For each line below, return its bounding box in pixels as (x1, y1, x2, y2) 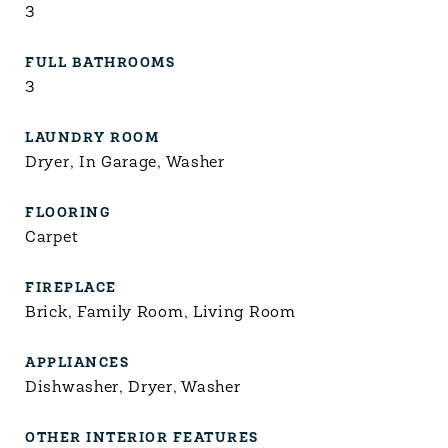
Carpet (25, 230, 79, 246)
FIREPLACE (25, 281, 117, 296)
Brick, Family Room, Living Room (25, 305, 296, 321)
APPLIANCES (25, 356, 129, 371)
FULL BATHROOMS (25, 56, 175, 71)
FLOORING (25, 206, 110, 221)
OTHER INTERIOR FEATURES (25, 431, 259, 446)
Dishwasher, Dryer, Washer (25, 380, 241, 396)
